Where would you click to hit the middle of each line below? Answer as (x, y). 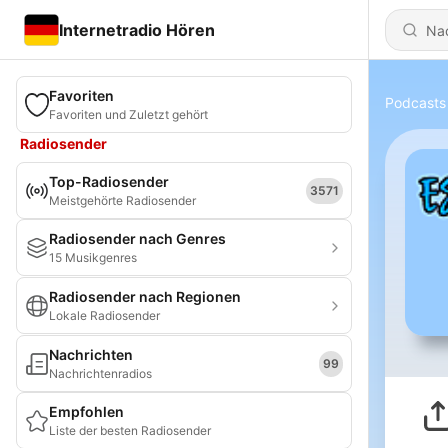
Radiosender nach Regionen (145, 296)
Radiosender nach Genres (137, 238)
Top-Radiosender (109, 181)
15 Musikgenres (93, 257)
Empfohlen (86, 411)
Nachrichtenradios (100, 373)
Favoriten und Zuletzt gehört (128, 114)
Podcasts (415, 102)
